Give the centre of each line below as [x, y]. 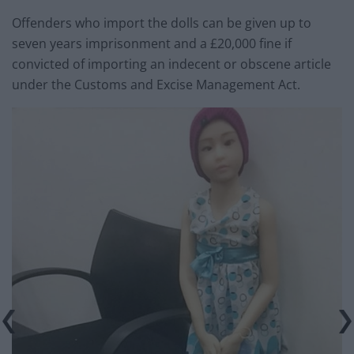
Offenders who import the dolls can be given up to [162, 23]
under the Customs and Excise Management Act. [156, 84]
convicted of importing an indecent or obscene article [171, 64]
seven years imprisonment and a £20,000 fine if [152, 43]
